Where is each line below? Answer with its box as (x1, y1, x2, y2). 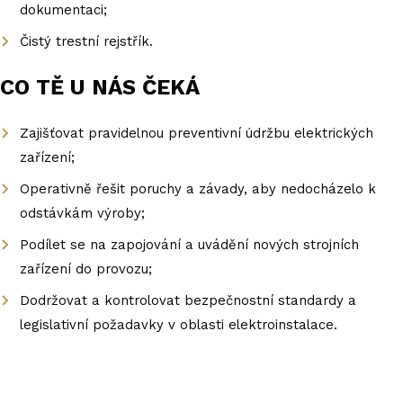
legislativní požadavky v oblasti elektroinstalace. (20, 317, 338, 333)
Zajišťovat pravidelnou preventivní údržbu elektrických (20, 125, 374, 141)
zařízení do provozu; (20, 261, 153, 277)
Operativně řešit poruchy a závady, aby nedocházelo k (20, 181, 377, 197)
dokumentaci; (20, 2, 108, 18)
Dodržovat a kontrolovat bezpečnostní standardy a (20, 292, 357, 309)
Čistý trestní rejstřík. (20, 33, 154, 49)
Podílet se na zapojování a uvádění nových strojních (20, 237, 360, 253)
